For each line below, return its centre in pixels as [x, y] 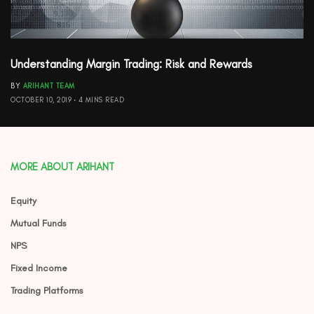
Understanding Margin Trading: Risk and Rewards [131, 63]
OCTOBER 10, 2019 [41, 100]
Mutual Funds [39, 223]
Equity [23, 201]
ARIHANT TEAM [49, 86]
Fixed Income [39, 268]
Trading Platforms [47, 291]
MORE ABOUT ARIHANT [62, 167]
